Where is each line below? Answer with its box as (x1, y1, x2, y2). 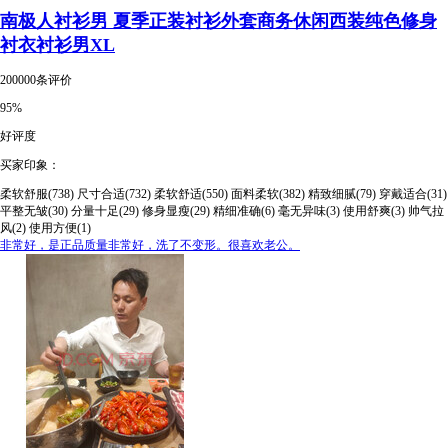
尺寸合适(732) (77, 186, 151, 201)
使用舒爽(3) (343, 203, 405, 218)
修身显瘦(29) (142, 203, 210, 218)
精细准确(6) (213, 203, 275, 218)
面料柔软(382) (231, 186, 305, 201)
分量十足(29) (71, 203, 139, 218)
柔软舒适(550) (154, 186, 228, 201)
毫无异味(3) (278, 203, 340, 218)
